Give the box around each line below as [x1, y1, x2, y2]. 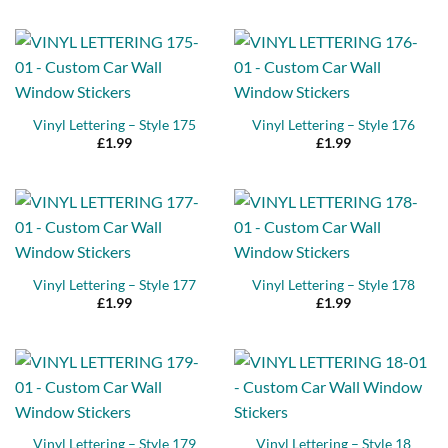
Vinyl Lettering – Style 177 [33, 276, 196, 293]
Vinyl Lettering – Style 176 [252, 116, 415, 133]
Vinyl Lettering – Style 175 [33, 116, 196, 133]
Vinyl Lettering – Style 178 [252, 276, 415, 293]
